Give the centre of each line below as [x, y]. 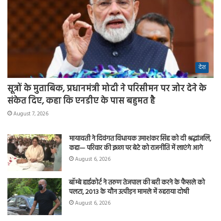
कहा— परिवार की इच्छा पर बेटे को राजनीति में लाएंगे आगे [136, 148]
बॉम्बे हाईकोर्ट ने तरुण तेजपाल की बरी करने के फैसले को [137, 183]
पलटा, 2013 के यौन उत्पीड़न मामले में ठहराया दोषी [129, 192]
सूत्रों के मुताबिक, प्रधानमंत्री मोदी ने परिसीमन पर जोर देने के [107, 89]
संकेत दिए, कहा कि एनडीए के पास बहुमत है [81, 101]
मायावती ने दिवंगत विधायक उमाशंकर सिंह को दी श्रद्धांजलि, [140, 139]
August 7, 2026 [31, 114]
